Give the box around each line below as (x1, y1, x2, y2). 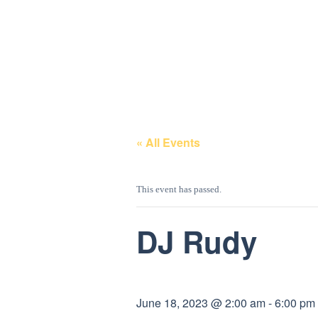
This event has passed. (136, 183, 221, 194)
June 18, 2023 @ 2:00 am (136, 294, 265, 311)
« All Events (136, 133, 200, 150)
